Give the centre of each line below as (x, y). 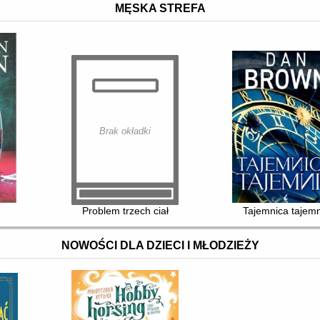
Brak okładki (125, 131)
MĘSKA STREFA (160, 9)
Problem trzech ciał (125, 211)
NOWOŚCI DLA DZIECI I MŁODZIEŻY (160, 246)
